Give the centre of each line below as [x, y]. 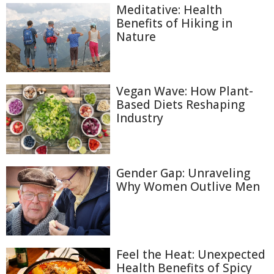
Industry [140, 118]
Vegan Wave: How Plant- [185, 91]
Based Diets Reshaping [180, 105]
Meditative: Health [169, 10]
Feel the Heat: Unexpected [191, 255]
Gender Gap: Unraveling [183, 173]
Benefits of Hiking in [174, 23]
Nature [136, 37]
